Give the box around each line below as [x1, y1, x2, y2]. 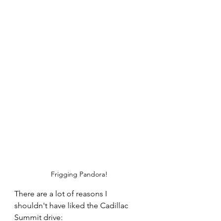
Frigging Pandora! [50, 169, 108, 179]
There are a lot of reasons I [14, 188, 109, 198]
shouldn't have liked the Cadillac [14, 200, 130, 210]
